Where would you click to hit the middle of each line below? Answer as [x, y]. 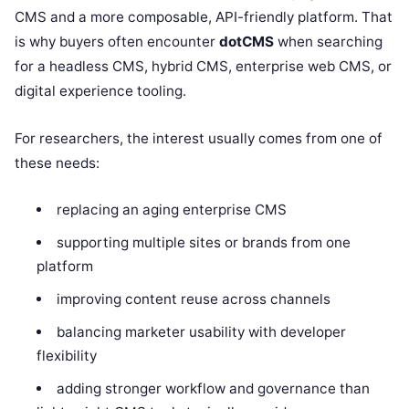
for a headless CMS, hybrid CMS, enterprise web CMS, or [203, 66]
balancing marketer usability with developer [201, 331]
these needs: [57, 163]
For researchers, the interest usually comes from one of [199, 138]
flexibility [67, 355]
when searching [328, 41]
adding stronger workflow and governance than [213, 388]
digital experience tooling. [100, 90]
